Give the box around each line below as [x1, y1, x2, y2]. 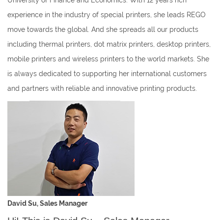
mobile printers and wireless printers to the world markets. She [7, 55, 209, 63]
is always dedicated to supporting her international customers [7, 70, 207, 78]
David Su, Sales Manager [7, 199, 87, 207]
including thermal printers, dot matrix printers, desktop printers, [7, 40, 211, 48]
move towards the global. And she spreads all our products [7, 26, 198, 33]
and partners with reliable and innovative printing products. [7, 84, 197, 92]
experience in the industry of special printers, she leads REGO [7, 11, 206, 19]
